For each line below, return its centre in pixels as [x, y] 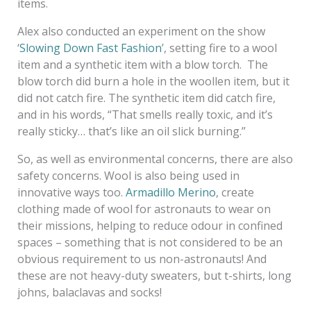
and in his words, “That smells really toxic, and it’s [145, 114]
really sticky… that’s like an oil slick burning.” [131, 131]
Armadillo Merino [170, 192]
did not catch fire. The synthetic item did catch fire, [146, 98]
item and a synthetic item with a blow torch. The [142, 64]
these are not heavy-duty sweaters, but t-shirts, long [154, 275]
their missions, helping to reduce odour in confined [150, 225]
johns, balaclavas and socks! [89, 292]
